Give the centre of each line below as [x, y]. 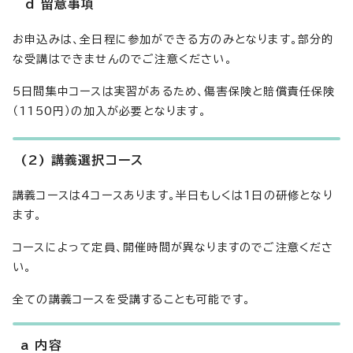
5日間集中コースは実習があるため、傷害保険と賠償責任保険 [174, 91]
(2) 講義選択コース [82, 160]
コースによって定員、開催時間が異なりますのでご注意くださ [173, 247]
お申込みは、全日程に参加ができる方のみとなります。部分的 [173, 39]
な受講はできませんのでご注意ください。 [123, 59]
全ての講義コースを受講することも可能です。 [132, 299]
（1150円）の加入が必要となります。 [110, 111]
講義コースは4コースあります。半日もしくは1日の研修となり [173, 195]
